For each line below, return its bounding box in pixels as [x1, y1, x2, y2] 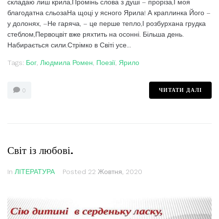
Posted [63, 168, 88, 176]
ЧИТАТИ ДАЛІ [159, 87, 202, 94]
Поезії [96, 59, 115, 67]
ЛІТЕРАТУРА [15, 168, 55, 176]
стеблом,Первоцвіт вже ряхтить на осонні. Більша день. [7, 30, 184, 39]
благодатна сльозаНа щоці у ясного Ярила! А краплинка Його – [7, 9, 211, 17]
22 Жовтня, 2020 [88, 168, 142, 176]
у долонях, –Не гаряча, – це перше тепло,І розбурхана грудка [7, 20, 206, 28]
